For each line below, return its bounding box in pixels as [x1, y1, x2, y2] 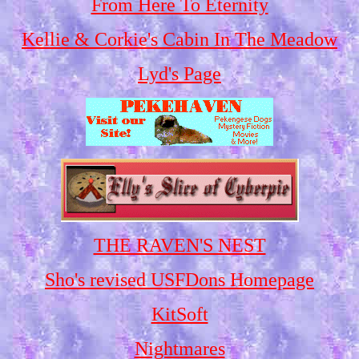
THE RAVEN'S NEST [93, 234, 266, 256]
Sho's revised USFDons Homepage [45, 268, 314, 290]
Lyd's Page [138, 63, 221, 84]
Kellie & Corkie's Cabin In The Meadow [22, 28, 337, 50]
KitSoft [151, 303, 208, 325]
